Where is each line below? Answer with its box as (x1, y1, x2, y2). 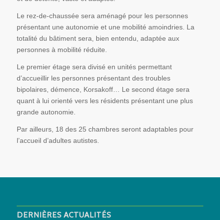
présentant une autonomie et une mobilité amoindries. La (16, 23, 194, 31)
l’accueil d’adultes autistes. (16, 136, 99, 144)
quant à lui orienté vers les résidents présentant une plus (16, 96, 193, 105)
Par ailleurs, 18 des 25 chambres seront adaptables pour (16, 125, 193, 133)
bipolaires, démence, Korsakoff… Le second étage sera (16, 85, 190, 93)
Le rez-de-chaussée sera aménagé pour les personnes (16, 11, 188, 20)
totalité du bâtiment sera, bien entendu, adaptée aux (16, 34, 179, 42)
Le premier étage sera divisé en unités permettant (16, 62, 172, 71)
